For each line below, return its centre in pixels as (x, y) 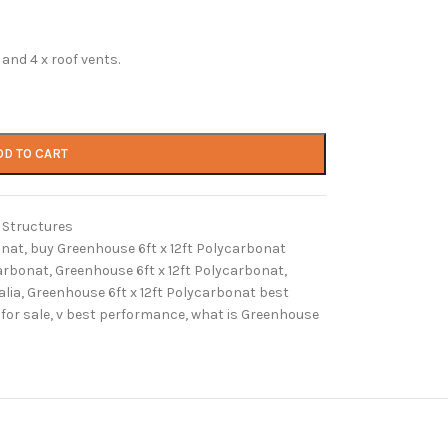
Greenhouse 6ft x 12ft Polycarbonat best (157, 292)
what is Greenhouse (254, 314)
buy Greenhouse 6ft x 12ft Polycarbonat (157, 248)
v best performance (120, 314)
